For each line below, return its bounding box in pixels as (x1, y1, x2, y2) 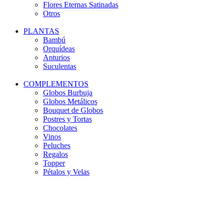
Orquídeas (43, 44, 75, 53)
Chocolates (43, 124, 77, 132)
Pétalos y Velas (43, 168, 89, 176)
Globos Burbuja (43, 88, 92, 97)
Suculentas (43, 62, 76, 70)
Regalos (43, 150, 68, 158)
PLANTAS (23, 27, 59, 35)
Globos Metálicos (43, 97, 97, 106)
